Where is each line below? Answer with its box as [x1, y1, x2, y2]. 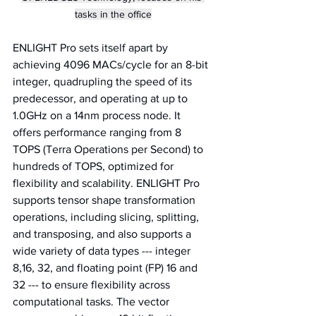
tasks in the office [74, 8, 152, 20]
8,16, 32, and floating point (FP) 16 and [13, 261, 200, 274]
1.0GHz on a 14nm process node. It [13, 109, 183, 121]
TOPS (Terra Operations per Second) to [13, 142, 206, 155]
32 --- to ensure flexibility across [13, 278, 173, 291]
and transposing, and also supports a [13, 227, 194, 240]
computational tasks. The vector [13, 295, 172, 308]
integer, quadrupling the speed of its [13, 75, 195, 87]
